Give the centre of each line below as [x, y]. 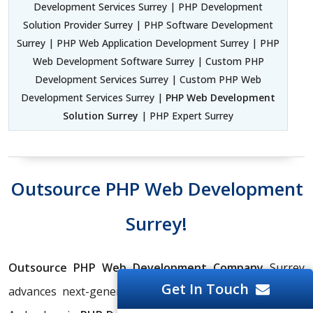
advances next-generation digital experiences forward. [156, 292]
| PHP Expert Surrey [186, 116]
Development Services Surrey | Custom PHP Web [148, 80]
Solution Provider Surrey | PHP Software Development [148, 25]
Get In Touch [205, 289]
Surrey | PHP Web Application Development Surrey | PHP [148, 43]
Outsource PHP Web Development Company [136, 268]
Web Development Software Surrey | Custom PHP [148, 61]
